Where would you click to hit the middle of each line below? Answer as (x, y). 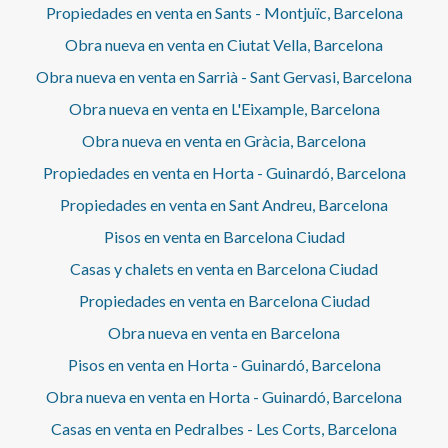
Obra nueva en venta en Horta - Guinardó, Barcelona (224, 397)
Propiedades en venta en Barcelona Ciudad (224, 301)
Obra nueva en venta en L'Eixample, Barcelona (224, 109)
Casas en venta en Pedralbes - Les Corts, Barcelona (224, 429)
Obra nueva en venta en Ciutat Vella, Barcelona (224, 45)
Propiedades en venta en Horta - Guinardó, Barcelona (224, 173)
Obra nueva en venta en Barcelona (224, 333)
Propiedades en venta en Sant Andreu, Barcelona (224, 205)
